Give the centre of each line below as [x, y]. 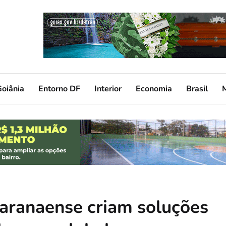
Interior [108, 89]
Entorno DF [59, 89]
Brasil [197, 89]
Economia [154, 89]
